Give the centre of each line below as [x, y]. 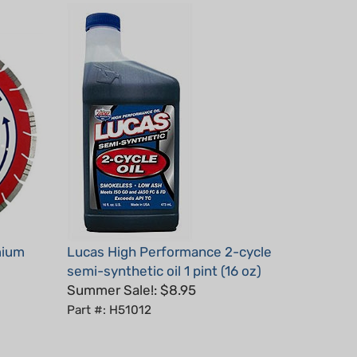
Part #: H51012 [109, 286]
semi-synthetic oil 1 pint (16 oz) [164, 247]
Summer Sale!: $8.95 [131, 267]
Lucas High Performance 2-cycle [169, 228]
